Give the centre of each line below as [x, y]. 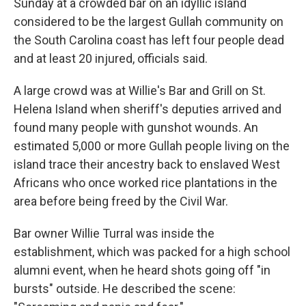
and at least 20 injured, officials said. [111, 58]
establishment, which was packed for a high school [152, 252]
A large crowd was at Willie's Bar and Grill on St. [140, 91]
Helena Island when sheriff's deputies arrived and [148, 109]
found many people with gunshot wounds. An [136, 127]
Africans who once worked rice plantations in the [145, 183]
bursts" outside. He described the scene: [125, 289]
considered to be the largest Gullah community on [149, 22]
